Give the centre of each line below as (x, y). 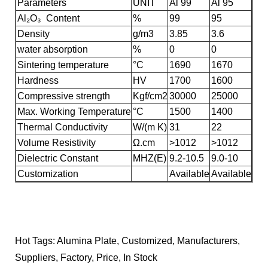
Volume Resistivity (58, 143)
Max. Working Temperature (74, 112)
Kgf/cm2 (150, 96)
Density (33, 34)
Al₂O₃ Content (48, 19)
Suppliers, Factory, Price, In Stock (86, 258)
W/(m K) (150, 127)
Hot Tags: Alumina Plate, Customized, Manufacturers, (127, 241)
